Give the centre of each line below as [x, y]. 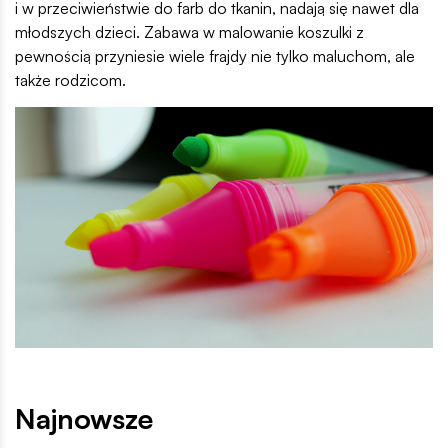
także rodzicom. [70, 79]
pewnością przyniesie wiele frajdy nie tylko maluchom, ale [215, 55]
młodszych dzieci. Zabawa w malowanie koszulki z [189, 31]
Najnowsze [84, 418]
